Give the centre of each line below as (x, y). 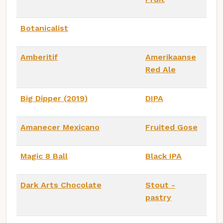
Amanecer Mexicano (60, 127)
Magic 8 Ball (44, 156)
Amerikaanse (171, 57)
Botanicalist (44, 28)
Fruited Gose (171, 127)
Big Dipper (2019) (54, 98)
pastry (158, 197)
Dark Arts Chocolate (61, 185)
